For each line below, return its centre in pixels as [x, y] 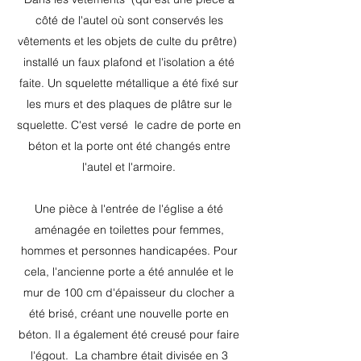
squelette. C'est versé [73, 125]
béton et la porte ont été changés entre [129, 146]
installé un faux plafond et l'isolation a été [129, 62]
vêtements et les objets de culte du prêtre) [127, 41]
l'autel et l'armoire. [129, 167]
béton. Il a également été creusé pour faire [129, 334]
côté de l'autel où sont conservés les [129, 20]
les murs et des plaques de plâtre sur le [129, 104]
